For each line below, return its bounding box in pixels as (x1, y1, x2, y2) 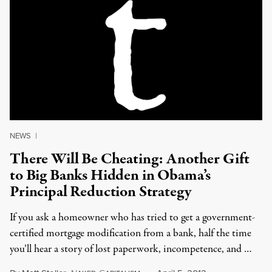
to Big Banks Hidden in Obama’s (10, 165, 211, 186)
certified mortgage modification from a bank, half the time (10, 226, 251, 241)
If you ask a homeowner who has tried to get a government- (10, 210, 255, 225)
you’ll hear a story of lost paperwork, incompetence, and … (10, 242, 252, 257)
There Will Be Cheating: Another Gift (10, 148, 250, 170)
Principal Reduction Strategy (10, 181, 191, 203)
